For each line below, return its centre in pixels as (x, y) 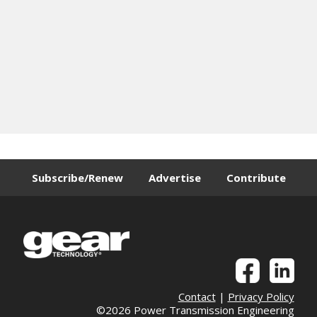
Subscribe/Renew (77, 177)
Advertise (174, 177)
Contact (197, 296)
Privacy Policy (261, 296)
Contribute (256, 177)
